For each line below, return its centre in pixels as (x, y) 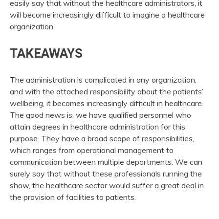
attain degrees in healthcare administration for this (98, 126)
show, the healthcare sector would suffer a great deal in (107, 185)
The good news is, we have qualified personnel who (100, 115)
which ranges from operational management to (92, 150)
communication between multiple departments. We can (106, 162)
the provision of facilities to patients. (73, 197)
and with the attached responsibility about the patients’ (107, 91)
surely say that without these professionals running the (106, 173)
